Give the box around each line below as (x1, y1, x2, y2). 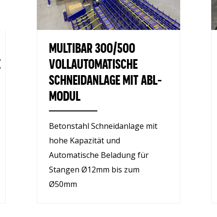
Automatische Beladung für (49, 149, 149, 160)
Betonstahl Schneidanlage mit (49, 120, 157, 131)
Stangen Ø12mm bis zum (49, 164, 139, 175)
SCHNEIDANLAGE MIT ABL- (49, 71, 162, 89)
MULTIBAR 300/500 (49, 39, 135, 57)
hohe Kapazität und (49, 135, 120, 146)
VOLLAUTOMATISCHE (49, 55, 138, 73)
